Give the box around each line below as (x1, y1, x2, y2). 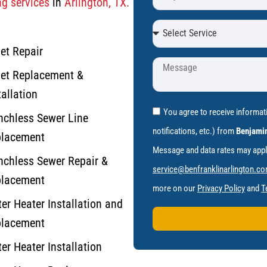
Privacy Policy (197, 182, 245, 194)
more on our (153, 182, 197, 194)
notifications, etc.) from (153, 125, 236, 136)
